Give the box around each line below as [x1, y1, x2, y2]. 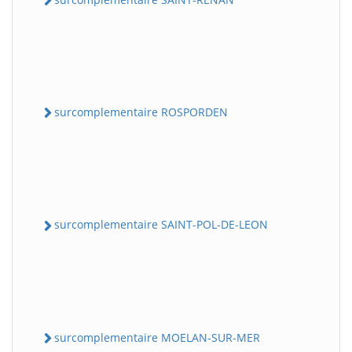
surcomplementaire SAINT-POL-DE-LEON [54, 217, 268, 233]
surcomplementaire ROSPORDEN [54, 104, 228, 119]
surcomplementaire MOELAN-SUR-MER [54, 329, 260, 345]
